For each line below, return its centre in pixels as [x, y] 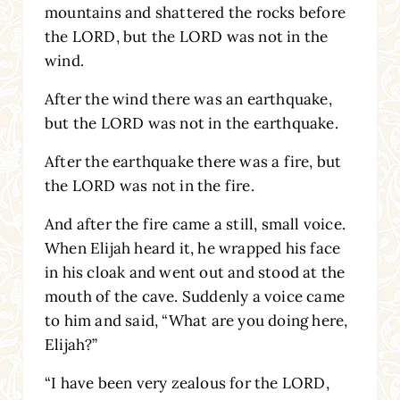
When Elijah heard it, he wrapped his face [192, 248]
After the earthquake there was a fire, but [193, 161]
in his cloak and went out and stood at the [195, 272]
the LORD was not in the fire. [149, 185]
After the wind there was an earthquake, [188, 99]
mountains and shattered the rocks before [195, 12]
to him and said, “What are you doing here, [196, 320]
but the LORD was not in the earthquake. [191, 123]
